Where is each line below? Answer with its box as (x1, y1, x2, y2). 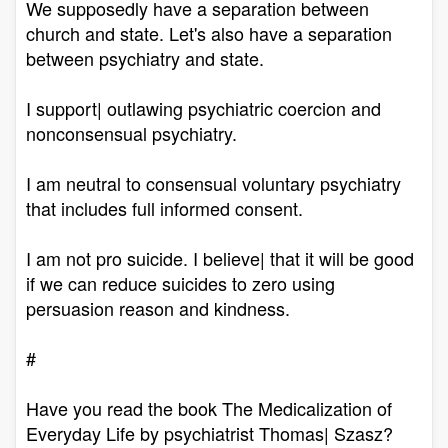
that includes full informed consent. (26, 195, 303, 221)
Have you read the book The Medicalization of (26, 395, 392, 421)
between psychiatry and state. (26, 45, 264, 71)
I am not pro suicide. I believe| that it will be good (26, 245, 414, 271)
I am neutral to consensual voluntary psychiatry (26, 170, 401, 196)
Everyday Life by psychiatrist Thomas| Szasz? (26, 420, 393, 446)
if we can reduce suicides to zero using (26, 270, 335, 296)
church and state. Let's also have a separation (26, 20, 392, 46)
